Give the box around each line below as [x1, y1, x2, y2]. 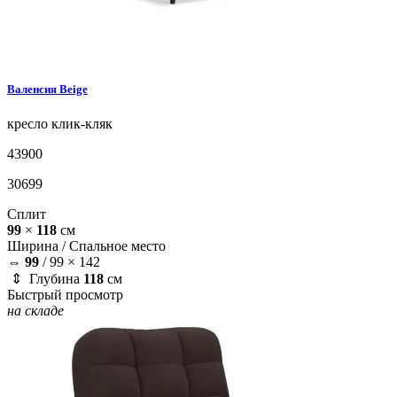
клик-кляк [48, 115, 113, 131]
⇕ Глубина [7, 270, 83, 286]
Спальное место [69, 237, 166, 253]
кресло [7, 115, 48, 131]
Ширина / [7, 237, 69, 253]
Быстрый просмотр [7, 286, 123, 302]
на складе [7, 302, 64, 318]
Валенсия [7, 82, 59, 96]
